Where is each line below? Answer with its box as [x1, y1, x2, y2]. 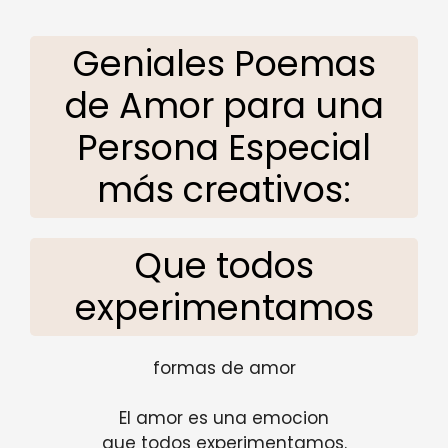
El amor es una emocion [119, 406, 329, 431]
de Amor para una [64, 80, 384, 130]
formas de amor [152, 355, 296, 380]
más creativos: [97, 164, 351, 214]
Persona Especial [77, 122, 371, 172]
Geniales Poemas [72, 38, 376, 88]
